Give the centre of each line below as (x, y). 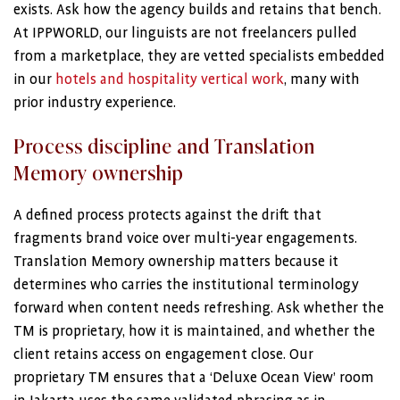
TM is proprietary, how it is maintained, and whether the (194, 331)
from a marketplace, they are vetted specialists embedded (199, 56)
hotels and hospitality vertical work (170, 79)
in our (34, 79)
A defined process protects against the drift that (167, 215)
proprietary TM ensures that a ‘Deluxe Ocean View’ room (194, 378)
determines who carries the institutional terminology (186, 285)
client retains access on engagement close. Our (163, 354)
